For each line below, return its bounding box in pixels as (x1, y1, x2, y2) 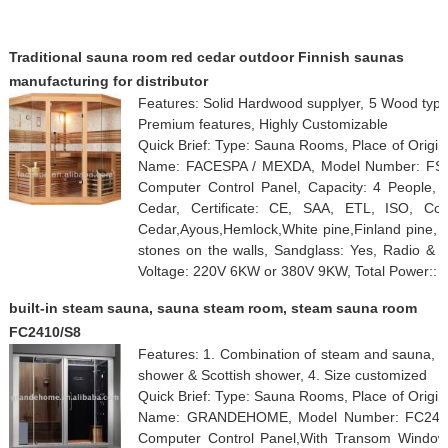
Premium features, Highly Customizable (137, 115, 388, 132)
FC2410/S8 (8, 323, 81, 340)
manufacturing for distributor (8, 72, 208, 89)
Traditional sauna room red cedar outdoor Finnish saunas (8, 48, 404, 65)
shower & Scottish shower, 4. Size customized (137, 366, 427, 383)
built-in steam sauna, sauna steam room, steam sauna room (8, 299, 417, 316)
